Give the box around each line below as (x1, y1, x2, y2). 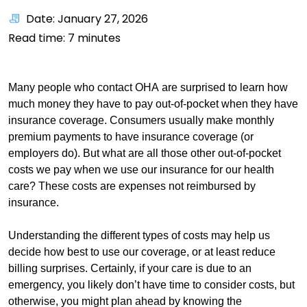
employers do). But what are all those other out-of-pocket (8, 147, 281, 159)
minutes (75, 30, 121, 46)
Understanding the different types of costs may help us (8, 230, 270, 241)
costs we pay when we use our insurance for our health (8, 164, 274, 175)
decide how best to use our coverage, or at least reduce (8, 246, 275, 258)
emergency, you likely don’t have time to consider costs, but (8, 279, 295, 291)
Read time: (8, 30, 68, 46)
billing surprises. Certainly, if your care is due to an (8, 262, 251, 274)
